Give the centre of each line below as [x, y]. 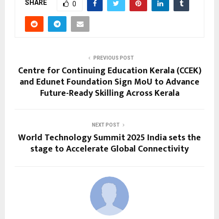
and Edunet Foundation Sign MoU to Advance [109, 82]
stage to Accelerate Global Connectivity [109, 149]
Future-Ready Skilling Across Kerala [109, 93]
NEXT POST [106, 125]
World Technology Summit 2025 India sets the [109, 138]
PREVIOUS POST [113, 58]
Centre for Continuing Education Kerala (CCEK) [109, 71]
